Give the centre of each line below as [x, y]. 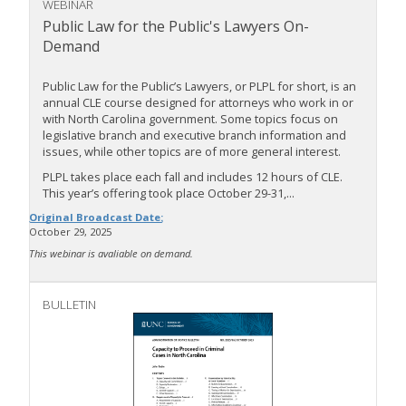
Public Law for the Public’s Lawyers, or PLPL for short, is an [199, 87]
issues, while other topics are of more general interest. [192, 152]
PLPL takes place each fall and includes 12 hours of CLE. [193, 177]
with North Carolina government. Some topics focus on [190, 119]
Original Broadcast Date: [96, 217]
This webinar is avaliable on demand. [111, 254]
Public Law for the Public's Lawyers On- [176, 27]
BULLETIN [69, 304]
